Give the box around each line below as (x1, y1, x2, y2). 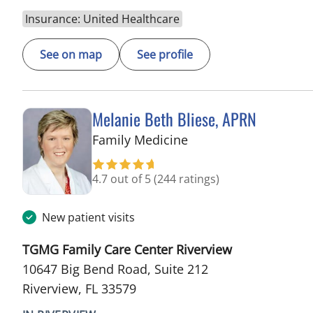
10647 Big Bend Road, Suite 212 (22, 260, 208, 277)
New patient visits (42, 209, 135, 225)
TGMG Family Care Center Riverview (22, 240, 232, 258)
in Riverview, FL (187, 130, 277, 147)
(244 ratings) (154, 170, 219, 187)
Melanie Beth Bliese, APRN (92, 105, 256, 131)
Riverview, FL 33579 (22, 279, 136, 297)
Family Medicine (92, 131, 188, 148)
